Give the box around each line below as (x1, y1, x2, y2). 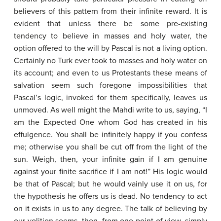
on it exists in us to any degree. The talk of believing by (14, 204, 207, 214)
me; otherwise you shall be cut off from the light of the (14, 142, 207, 152)
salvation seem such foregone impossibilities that (14, 80, 207, 90)
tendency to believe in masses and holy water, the (14, 31, 207, 41)
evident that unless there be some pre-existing (14, 19, 207, 29)
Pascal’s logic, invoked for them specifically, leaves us (14, 93, 207, 103)
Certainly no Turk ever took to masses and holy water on (14, 56, 207, 66)
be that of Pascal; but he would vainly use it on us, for (14, 179, 207, 189)
